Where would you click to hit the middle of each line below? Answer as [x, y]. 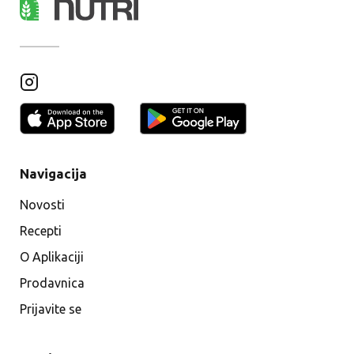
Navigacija [53, 173]
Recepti [41, 231]
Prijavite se [51, 309]
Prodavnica [52, 283]
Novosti [42, 205]
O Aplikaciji [52, 257]
